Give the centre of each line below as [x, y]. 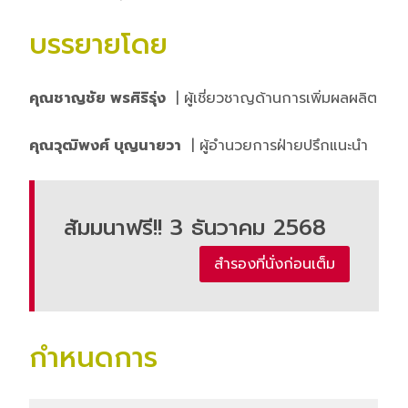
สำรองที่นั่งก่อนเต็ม [275, 264]
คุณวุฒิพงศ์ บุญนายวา [105, 145]
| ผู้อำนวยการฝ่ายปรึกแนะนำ [277, 145]
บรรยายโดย [98, 44]
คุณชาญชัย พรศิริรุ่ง [97, 98]
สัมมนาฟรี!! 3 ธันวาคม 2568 [195, 227]
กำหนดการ [93, 357]
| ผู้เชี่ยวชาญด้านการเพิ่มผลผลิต [274, 98]
